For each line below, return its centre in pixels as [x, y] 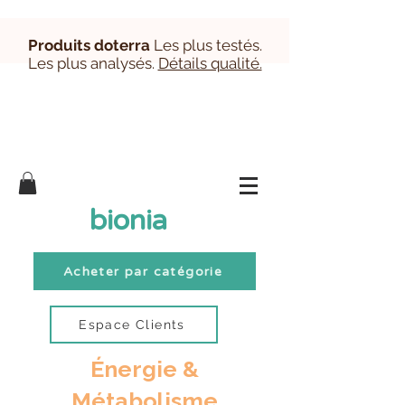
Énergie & [145, 369]
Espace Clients [132, 325]
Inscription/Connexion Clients [216, 195]
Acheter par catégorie [143, 271]
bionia [128, 221]
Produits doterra [89, 45]
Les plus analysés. [93, 63]
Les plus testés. [207, 45]
